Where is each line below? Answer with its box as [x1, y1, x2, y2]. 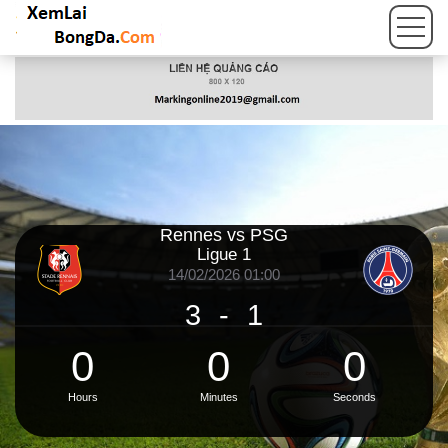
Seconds [333, 390, 377, 403]
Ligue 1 [197, 244, 251, 264]
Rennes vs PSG [160, 224, 288, 245]
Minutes [199, 390, 238, 403]
